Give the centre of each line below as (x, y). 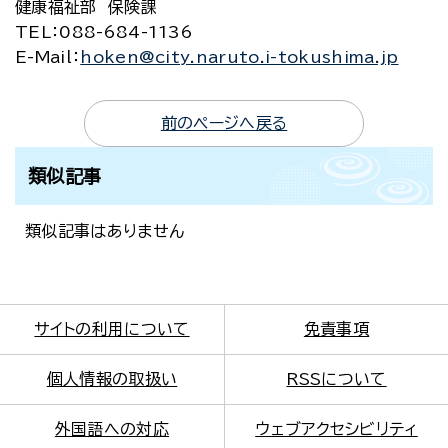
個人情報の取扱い (112, 379)
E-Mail (43, 57)
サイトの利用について (112, 329)
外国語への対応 (112, 429)
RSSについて (336, 379)
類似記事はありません (105, 231)
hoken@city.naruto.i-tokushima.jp (239, 57)
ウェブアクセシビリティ (336, 429)
